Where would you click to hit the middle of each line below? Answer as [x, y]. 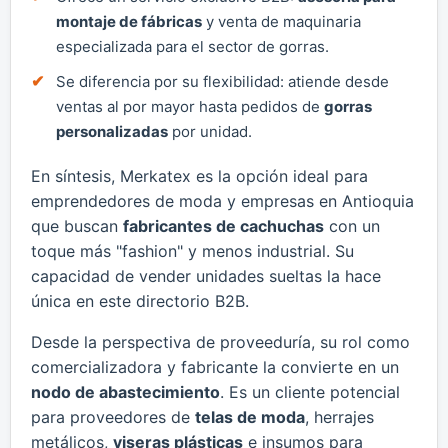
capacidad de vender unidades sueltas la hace [206, 275]
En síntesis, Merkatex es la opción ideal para [199, 175]
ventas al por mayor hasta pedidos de [190, 106]
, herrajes [339, 416]
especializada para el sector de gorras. [192, 46]
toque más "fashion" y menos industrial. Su [192, 250]
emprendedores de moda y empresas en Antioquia [222, 200]
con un [352, 225]
